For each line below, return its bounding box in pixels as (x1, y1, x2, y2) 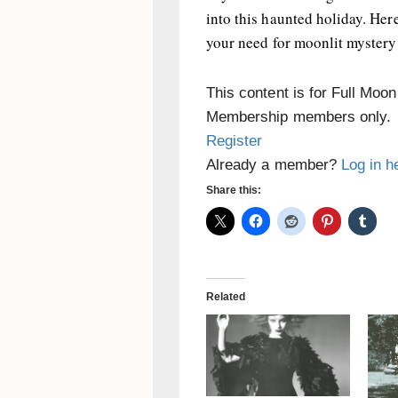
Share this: (206, 184, 262, 196)
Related (206, 291, 246, 303)
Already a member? (206, 156, 341, 173)
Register (206, 132, 263, 149)
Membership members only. (206, 108, 392, 125)
